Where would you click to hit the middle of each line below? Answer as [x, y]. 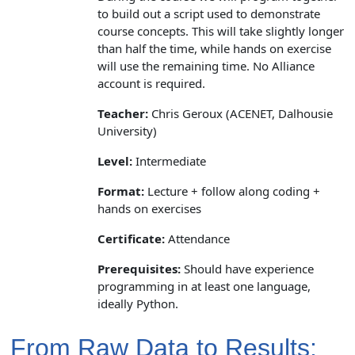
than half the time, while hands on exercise [214, 48]
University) [127, 130]
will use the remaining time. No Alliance [206, 65]
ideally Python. [138, 303]
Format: [121, 191]
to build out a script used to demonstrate [209, 13]
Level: [115, 160]
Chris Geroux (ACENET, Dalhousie [240, 113]
